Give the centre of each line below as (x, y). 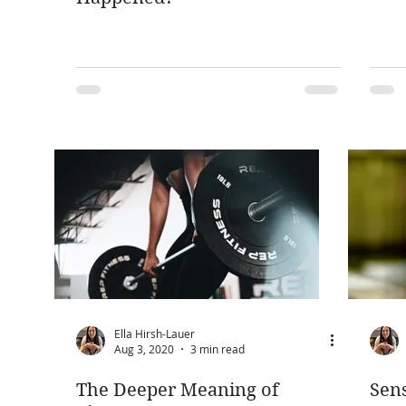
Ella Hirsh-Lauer (155, 333)
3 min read (217, 349)
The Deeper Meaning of (177, 390)
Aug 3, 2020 (144, 349)
